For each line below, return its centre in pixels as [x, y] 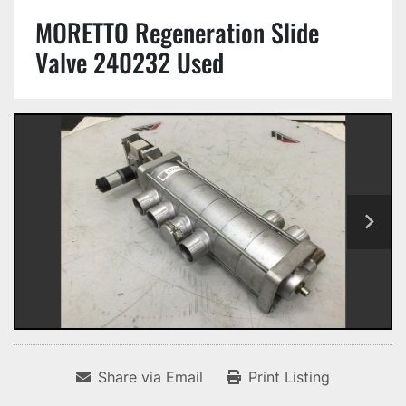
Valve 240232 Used [130, 62]
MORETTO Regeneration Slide [177, 32]
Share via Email [150, 377]
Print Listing [289, 377]
